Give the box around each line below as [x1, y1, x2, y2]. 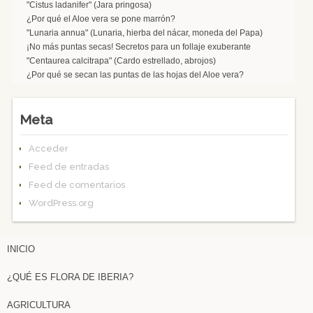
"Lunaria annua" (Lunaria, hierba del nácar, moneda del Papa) [26, 27, 263, 38]
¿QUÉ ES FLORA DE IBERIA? [7, 272, 133, 282]
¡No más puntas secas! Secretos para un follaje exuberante [26, 41, 251, 52]
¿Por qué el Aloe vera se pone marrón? [26, 13, 175, 24]
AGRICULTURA [7, 300, 71, 310]
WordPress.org [28, 198, 94, 208]
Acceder [28, 143, 68, 154]
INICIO [7, 244, 35, 254]
